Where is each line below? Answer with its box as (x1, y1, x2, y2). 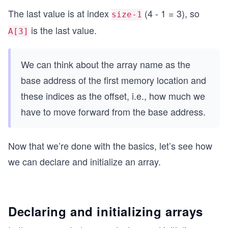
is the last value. (28, 23, 97, 37)
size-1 (111, 9, 142, 19)
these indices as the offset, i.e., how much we (21, 89, 205, 102)
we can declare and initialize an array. (8, 154, 161, 168)
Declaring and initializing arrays (8, 202, 203, 220)
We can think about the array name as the (21, 57, 190, 71)
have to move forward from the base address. (21, 104, 206, 118)
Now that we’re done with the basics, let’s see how (8, 138, 212, 152)
